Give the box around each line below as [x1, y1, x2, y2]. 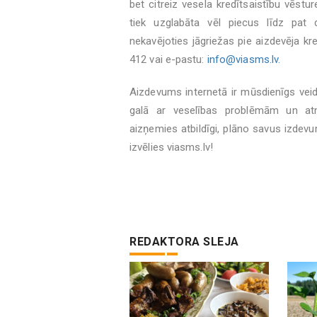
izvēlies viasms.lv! [129, 141, 213, 154]
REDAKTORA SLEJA [129, 235, 239, 248]
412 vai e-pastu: [129, 53, 207, 66]
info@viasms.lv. [207, 53, 281, 66]
